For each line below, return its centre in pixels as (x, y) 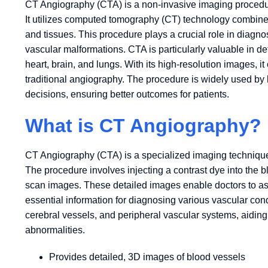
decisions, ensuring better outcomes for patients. (127, 94)
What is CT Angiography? (143, 125)
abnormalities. (55, 230)
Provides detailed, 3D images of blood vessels (147, 257)
